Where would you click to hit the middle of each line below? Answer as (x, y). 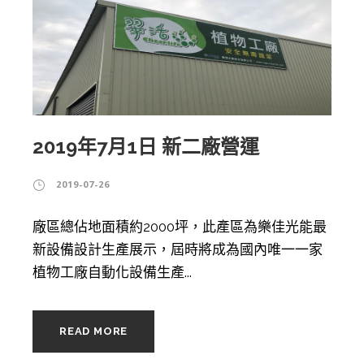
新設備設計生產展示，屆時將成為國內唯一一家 (178, 249)
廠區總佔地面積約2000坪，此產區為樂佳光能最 (180, 226)
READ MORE (94, 331)
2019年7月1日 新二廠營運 (146, 146)
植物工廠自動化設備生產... (112, 272)
